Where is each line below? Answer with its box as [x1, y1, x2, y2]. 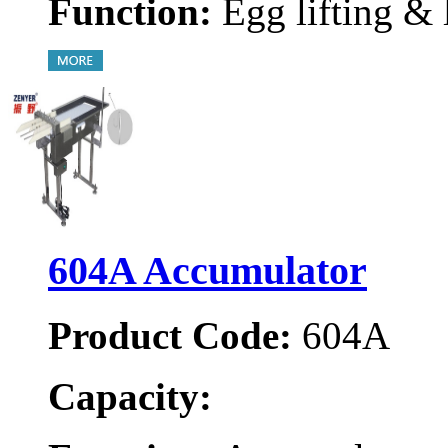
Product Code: [48, 313, 292, 357]
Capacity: [48, 374, 212, 418]
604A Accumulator [48, 248, 367, 294]
